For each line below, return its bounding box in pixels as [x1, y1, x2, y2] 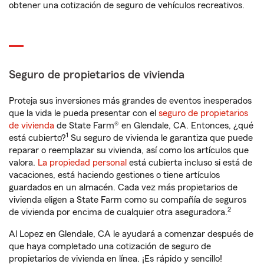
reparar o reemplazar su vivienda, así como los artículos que [9, 146, 249, 155]
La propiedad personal [38, 158, 127, 167]
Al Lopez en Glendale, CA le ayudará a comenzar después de [9, 229, 253, 239]
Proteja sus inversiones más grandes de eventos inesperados [9, 96, 252, 105]
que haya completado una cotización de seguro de [9, 242, 211, 251]
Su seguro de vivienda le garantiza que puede [68, 133, 253, 143]
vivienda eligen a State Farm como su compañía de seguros [9, 195, 246, 204]
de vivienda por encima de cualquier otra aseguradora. [9, 207, 227, 217]
